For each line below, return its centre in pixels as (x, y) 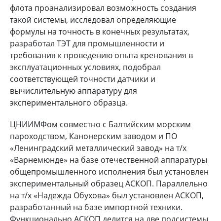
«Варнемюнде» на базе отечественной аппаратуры (109, 160)
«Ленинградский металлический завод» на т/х (98, 148)
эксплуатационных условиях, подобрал (85, 67)
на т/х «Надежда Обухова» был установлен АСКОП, (107, 195)
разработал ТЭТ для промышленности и (87, 43)
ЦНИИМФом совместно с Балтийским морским (100, 124)
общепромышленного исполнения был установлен (109, 171)
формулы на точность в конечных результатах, (100, 31)
